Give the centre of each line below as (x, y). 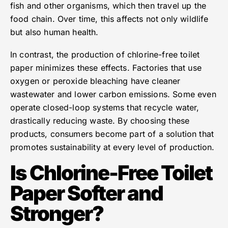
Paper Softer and (87, 193)
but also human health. (54, 32)
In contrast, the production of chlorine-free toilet (105, 55)
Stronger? (57, 214)
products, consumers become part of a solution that (112, 134)
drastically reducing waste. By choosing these (100, 121)
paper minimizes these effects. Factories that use (106, 68)
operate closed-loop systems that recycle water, (105, 108)
